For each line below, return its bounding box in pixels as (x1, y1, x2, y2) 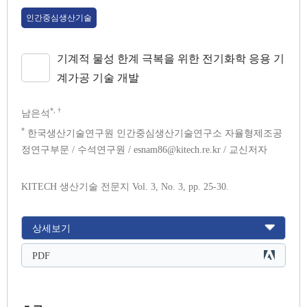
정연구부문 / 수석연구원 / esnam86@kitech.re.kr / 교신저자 (21, 144, 267, 155)
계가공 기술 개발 (57, 70, 139, 85)
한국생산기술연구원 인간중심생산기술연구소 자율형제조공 (25, 127, 282, 138)
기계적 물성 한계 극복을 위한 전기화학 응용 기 (57, 51, 284, 66)
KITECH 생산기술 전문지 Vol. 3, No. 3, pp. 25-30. (21, 181, 229, 192)
